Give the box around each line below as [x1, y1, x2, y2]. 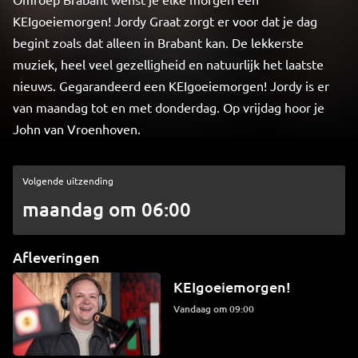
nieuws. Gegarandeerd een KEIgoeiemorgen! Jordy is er [13, 78, 329, 93]
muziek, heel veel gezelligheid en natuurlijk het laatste [13, 56, 324, 72]
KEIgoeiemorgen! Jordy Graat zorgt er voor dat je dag [13, 13, 317, 29]
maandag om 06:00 [22, 197, 191, 221]
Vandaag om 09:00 [180, 302, 255, 316]
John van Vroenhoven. [13, 121, 141, 137]
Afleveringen [13, 248, 100, 266]
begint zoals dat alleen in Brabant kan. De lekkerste [13, 34, 304, 50]
